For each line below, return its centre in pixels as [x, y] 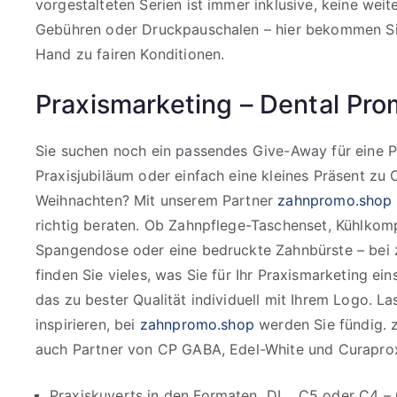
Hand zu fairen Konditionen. [130, 54]
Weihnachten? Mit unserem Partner [157, 201]
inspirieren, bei [88, 325]
